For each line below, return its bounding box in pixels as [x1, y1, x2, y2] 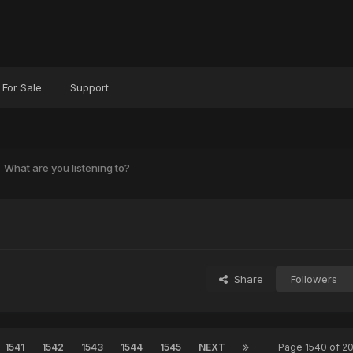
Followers [290, 273, 337, 286]
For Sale [2, 81, 42, 94]
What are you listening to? [3, 161, 130, 174]
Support [69, 81, 109, 94]
